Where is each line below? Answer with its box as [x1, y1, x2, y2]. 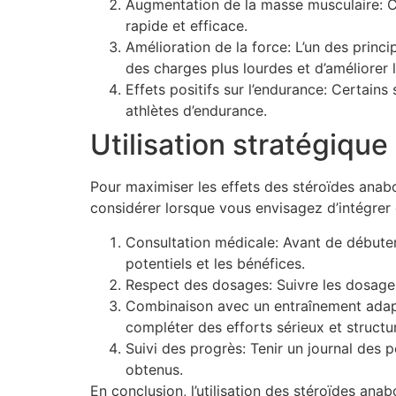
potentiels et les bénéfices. [126, 254, 305, 272]
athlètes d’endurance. [126, 102, 267, 120]
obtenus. [126, 360, 183, 378]
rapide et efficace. [126, 17, 247, 35]
